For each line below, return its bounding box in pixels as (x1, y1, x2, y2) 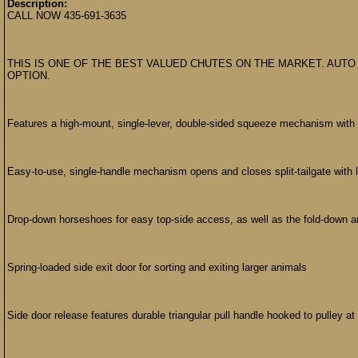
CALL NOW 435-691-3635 (7, 10, 126, 22)
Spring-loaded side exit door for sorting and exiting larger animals (7, 261, 307, 273)
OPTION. (7, 70, 50, 82)
